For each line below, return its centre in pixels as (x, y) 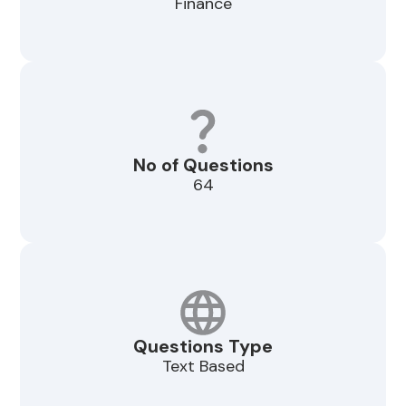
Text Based (203, 367)
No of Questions (203, 165)
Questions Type (203, 347)
